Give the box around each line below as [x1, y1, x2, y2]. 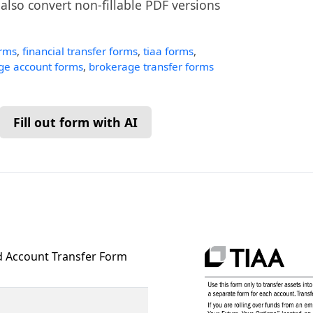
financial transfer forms [22, 44, 138, 58]
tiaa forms [143, 44, 194, 58]
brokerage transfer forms [89, 59, 214, 73]
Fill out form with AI [13, 114, 138, 131]
